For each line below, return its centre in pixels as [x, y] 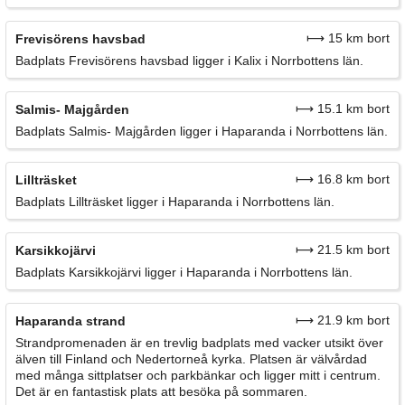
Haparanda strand [71, 320]
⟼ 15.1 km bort [343, 108]
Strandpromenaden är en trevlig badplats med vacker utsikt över [199, 342]
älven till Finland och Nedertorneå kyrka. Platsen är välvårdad [191, 358]
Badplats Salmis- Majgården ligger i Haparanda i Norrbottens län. [202, 131]
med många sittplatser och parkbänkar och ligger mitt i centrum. [198, 375]
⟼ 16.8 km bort [343, 179]
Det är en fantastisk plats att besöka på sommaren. [161, 391]
